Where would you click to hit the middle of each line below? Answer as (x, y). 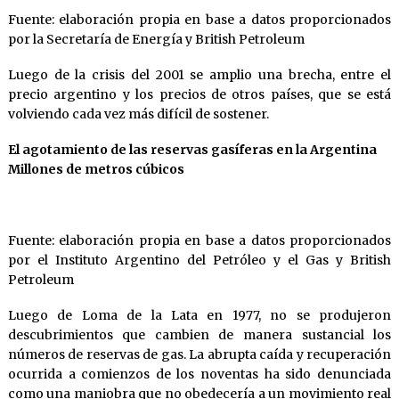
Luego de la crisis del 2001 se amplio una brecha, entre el (199, 75)
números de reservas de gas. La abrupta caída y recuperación (199, 355)
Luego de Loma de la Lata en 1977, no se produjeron (199, 316)
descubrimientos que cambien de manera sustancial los (199, 335)
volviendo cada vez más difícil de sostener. (138, 114)
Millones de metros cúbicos (96, 170)
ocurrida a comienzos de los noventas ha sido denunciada (199, 375)
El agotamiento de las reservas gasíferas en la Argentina (192, 150)
